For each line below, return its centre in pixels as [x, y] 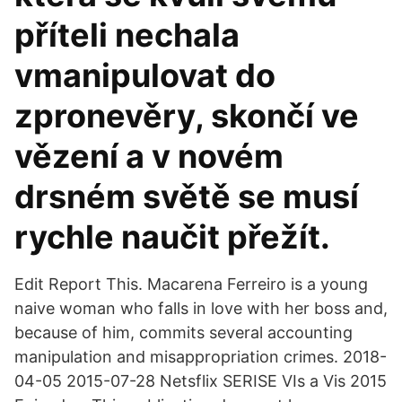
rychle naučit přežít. [172, 237]
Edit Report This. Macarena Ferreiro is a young [191, 284]
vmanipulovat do [145, 75]
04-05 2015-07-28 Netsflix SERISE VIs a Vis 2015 [201, 381]
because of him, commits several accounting [184, 332]
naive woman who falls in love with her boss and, [201, 308]
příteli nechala [127, 35]
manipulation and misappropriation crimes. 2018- [201, 357]
